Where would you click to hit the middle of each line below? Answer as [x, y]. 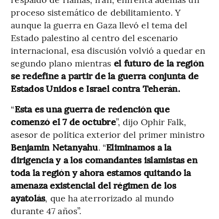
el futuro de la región [158, 63]
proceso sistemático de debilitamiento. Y [96, 12]
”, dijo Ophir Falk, [151, 122]
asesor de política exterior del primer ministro [108, 134]
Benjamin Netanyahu [55, 147]
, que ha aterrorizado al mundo [110, 198]
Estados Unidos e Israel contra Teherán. [95, 88]
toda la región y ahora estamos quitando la [101, 173]
